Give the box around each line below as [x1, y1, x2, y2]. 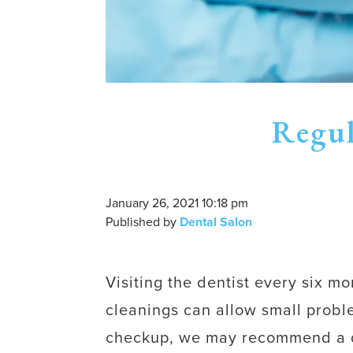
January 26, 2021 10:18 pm [106, 195, 249, 211]
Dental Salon [180, 214, 253, 230]
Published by [106, 214, 180, 230]
